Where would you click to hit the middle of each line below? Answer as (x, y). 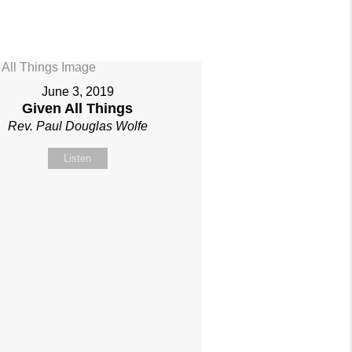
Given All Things (78, 108)
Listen (78, 158)
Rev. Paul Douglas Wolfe (77, 126)
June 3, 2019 (77, 92)
